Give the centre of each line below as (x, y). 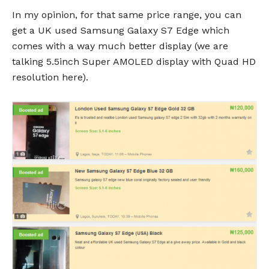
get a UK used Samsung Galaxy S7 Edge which (121, 31)
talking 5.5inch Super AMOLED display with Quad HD (134, 62)
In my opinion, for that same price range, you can (127, 15)
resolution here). (50, 77)
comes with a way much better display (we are (120, 46)
